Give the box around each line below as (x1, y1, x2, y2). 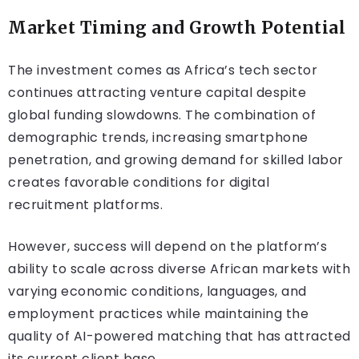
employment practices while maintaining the (8, 305, 309, 324)
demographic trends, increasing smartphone (8, 128, 309, 147)
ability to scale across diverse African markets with (8, 260, 350, 279)
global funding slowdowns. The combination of (8, 106, 316, 125)
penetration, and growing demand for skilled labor (8, 151, 344, 170)
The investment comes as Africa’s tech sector (8, 61, 317, 80)
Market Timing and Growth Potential (8, 18, 345, 39)
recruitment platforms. (8, 196, 163, 215)
